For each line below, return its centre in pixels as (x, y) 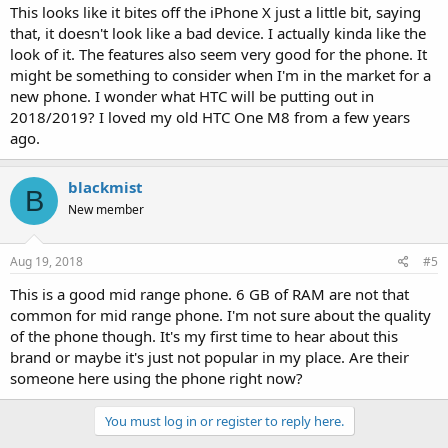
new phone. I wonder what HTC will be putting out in (192, 96)
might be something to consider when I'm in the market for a (220, 75)
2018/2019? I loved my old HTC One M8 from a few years (210, 117)
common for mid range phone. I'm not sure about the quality (220, 314)
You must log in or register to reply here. (224, 420)
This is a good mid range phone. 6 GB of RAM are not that (209, 293)
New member (106, 209)
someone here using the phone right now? (156, 377)
